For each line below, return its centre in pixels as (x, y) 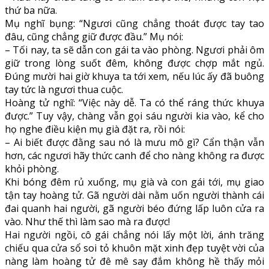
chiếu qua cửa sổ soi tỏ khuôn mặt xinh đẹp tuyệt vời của (134, 248)
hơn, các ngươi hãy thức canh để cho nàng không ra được (134, 155)
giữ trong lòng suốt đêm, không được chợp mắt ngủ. (134, 63)
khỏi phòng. (32, 168)
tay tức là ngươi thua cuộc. (64, 89)
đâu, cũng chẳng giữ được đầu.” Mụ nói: (94, 36)
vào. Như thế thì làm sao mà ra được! (87, 221)
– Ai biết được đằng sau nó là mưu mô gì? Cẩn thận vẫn (134, 142)
